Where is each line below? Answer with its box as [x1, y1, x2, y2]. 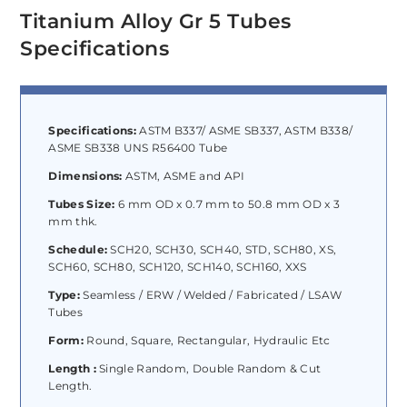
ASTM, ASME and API [122, 169, 245, 184]
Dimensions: [48, 169, 123, 184]
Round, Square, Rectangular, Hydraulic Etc [83, 333, 331, 348]
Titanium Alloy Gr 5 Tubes [20, 9, 292, 35]
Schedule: [48, 243, 108, 257]
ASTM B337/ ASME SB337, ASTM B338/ [139, 124, 353, 138]
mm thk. [48, 214, 98, 229]
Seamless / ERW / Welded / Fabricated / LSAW [79, 288, 342, 303]
